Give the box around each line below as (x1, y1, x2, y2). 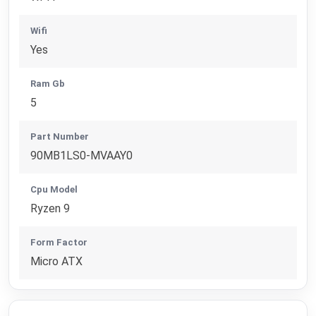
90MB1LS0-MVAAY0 (30, 149, 133, 163)
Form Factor (30, 237, 88, 248)
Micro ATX (30, 255, 83, 269)
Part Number (30, 131, 90, 142)
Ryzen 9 (30, 202, 71, 216)
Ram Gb (30, 78, 66, 90)
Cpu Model (30, 184, 78, 195)
